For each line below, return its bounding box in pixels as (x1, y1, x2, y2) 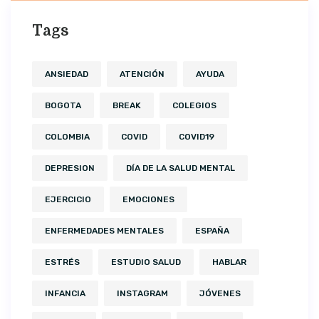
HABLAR (212, 256, 246, 267)
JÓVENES (199, 288, 241, 298)
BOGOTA (45, 100, 81, 110)
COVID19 (179, 131, 214, 142)
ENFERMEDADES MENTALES (45, 225, 164, 236)
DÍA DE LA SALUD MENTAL (126, 162, 235, 173)
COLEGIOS (172, 100, 216, 110)
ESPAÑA (195, 225, 229, 236)
